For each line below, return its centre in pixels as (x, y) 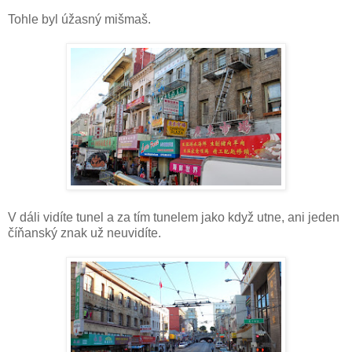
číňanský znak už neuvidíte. (84, 233)
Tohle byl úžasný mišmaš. (79, 20)
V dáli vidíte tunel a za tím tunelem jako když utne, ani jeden (174, 218)
